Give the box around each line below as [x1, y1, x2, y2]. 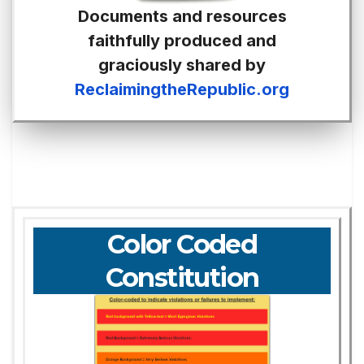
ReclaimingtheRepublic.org [75, 79, 289, 99]
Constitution [105, 261, 259, 293]
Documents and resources [77, 6, 287, 26]
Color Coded [106, 227, 258, 260]
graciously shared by [98, 54, 266, 75]
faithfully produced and [88, 30, 276, 50]
